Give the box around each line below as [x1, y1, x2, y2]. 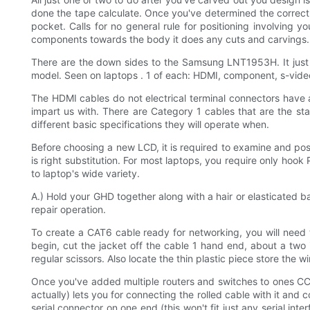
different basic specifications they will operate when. [31, 118, 269, 131]
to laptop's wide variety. [31, 167, 140, 180]
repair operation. [31, 203, 106, 216]
